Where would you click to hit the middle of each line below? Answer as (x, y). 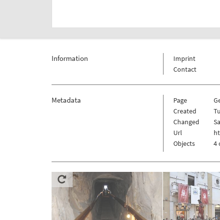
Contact (185, 69)
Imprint (184, 59)
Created (185, 111)
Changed (186, 122)
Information (69, 58)
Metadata (66, 100)
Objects (184, 144)
